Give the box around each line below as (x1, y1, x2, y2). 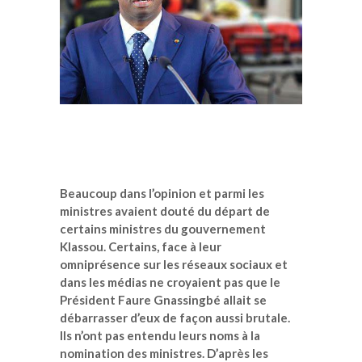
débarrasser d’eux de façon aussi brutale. (60, 310, 290, 326)
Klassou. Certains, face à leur (60, 239, 221, 255)
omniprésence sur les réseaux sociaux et (60, 257, 288, 272)
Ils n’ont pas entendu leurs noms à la (60, 328, 260, 343)
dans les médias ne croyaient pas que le (60, 275, 280, 290)
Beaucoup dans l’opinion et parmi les (60, 186, 264, 201)
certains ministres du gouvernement (60, 221, 266, 237)
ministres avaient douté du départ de (60, 204, 270, 219)
